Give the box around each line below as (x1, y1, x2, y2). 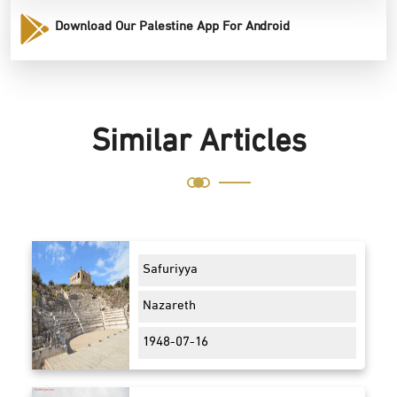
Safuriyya (143, 259, 198, 282)
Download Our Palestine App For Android (55, 16, 290, 39)
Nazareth (143, 295, 196, 318)
